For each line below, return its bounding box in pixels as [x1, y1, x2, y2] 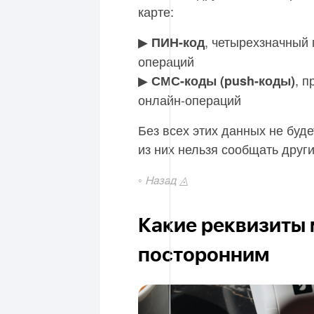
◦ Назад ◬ [138, 175, 188, 186]
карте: [138, 1, 174, 20]
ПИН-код [151, 32, 205, 51]
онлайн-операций [138, 90, 241, 109]
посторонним [138, 245, 269, 266]
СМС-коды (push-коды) [151, 71, 295, 90]
